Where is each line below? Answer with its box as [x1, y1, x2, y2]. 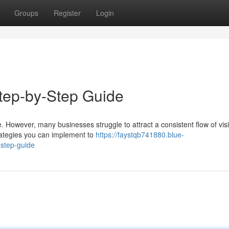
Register [54, 8, 81, 18]
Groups [14, 8, 38, 18]
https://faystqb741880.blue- [96, 129, 184, 140]
